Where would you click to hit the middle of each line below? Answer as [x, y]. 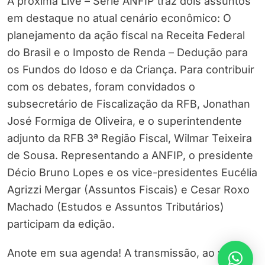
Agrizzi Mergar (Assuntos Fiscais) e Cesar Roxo [128, 190]
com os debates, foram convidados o [101, 87]
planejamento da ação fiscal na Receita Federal [126, 35]
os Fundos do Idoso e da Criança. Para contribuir [131, 70]
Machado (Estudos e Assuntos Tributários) [116, 207]
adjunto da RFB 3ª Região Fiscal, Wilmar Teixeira [130, 138]
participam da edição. [61, 224]
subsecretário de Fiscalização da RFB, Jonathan [129, 104]
